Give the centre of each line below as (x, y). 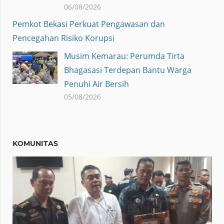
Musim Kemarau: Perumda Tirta (124, 56)
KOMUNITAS (35, 144)
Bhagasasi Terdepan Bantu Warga (127, 70)
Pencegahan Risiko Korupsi (63, 38)
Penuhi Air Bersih (96, 84)
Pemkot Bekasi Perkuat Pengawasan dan (89, 24)
